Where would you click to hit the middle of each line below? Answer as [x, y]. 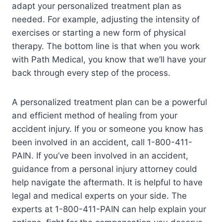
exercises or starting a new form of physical [99, 33]
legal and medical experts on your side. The [99, 196]
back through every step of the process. [91, 73]
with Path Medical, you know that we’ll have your [109, 60]
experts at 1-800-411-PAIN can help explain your [109, 209]
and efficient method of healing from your [95, 116]
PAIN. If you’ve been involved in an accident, [100, 156]
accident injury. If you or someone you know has [108, 129]
